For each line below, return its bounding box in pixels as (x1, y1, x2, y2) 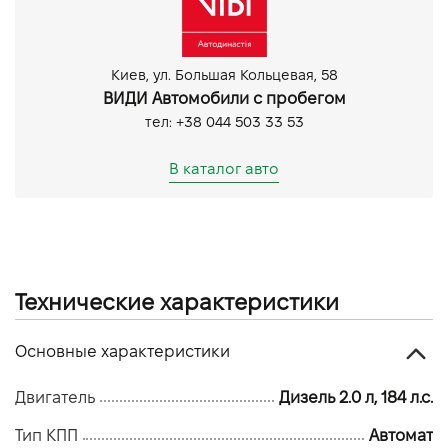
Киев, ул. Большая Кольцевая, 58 (110, 67, 338, 83)
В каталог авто (169, 160, 279, 177)
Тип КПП (15, 427, 78, 444)
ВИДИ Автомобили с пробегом (102, 90, 346, 107)
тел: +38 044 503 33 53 (144, 114, 304, 130)
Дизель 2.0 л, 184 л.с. (279, 389, 433, 406)
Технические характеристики (15, 290, 339, 314)
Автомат (369, 427, 433, 444)
